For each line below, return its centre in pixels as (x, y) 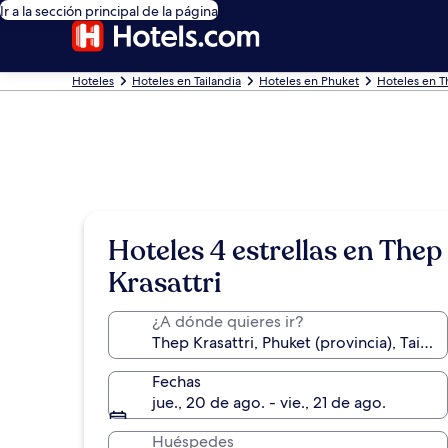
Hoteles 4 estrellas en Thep (275, 251)
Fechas (176, 381)
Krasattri (164, 283)
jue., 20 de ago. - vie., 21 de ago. (269, 402)
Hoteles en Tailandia (186, 81)
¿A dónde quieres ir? (227, 321)
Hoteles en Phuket (309, 81)
